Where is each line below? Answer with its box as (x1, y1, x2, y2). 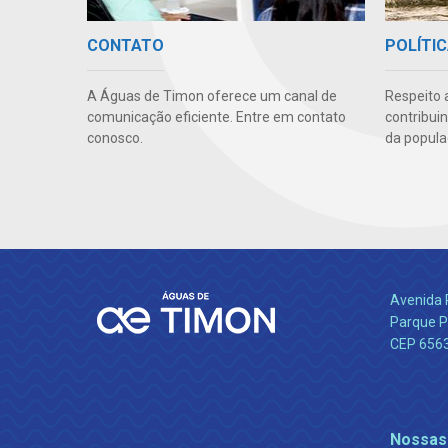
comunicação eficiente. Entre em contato (87, 109, 346, 126)
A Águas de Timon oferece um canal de (87, 88, 337, 105)
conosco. (87, 130, 143, 147)
